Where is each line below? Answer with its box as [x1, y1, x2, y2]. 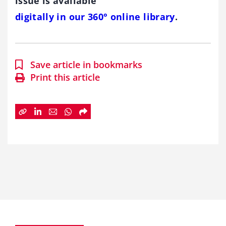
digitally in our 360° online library [15, 11, 175, 23]
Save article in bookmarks [30, 59, 142, 71]
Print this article [30, 71, 100, 84]
